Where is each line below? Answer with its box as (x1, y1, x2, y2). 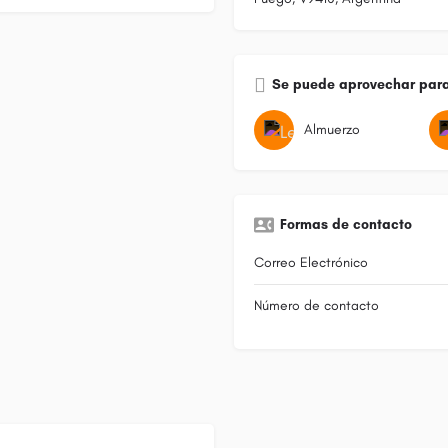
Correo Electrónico (254, 253, 368, 271)
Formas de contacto (280, 215, 412, 233)
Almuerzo (304, 120, 360, 138)
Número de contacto (254, 296, 379, 314)
